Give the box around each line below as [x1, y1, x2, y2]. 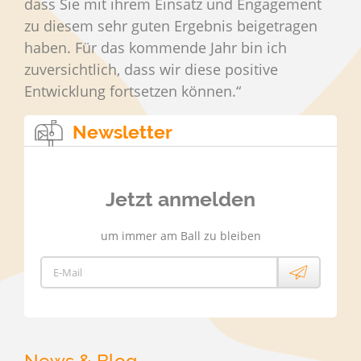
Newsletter [73, 120, 172, 143]
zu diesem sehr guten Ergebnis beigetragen [24, 15, 317, 35]
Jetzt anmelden [106, 186, 255, 211]
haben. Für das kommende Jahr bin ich [24, 37, 287, 57]
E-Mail [53, 264, 82, 280]
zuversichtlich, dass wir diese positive [24, 59, 278, 79]
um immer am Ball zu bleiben [100, 227, 261, 243]
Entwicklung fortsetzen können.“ [24, 81, 241, 101]
